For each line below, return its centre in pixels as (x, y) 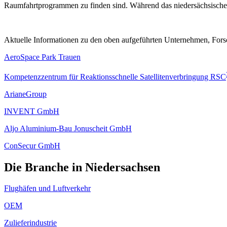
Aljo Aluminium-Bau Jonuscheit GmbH (68, 128)
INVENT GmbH (32, 111)
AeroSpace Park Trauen (42, 57)
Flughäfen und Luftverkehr (47, 188)
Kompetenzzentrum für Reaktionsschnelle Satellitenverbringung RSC (115, 77)
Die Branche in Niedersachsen (82, 167)
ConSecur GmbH (32, 145)
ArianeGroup (25, 94)
